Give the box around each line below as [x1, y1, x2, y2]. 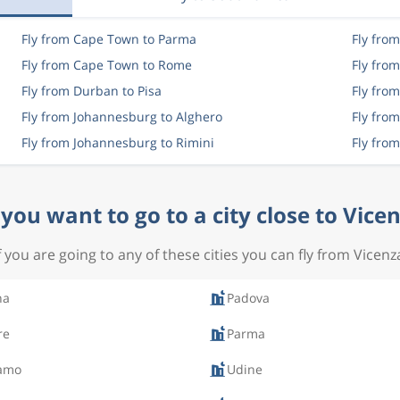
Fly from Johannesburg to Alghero [21, 108, 222, 125]
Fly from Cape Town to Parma [21, 30, 196, 47]
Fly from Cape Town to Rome [21, 56, 192, 73]
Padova [227, 288, 270, 306]
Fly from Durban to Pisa [21, 82, 162, 99]
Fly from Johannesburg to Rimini [21, 134, 214, 151]
